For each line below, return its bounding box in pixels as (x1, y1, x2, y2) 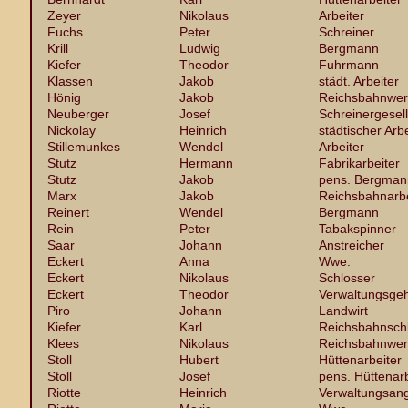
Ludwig (179, 41, 220, 56)
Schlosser (319, 270, 375, 285)
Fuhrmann (319, 57, 379, 72)
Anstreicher (319, 238, 384, 252)
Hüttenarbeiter (319, 352, 402, 367)
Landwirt (319, 303, 368, 318)
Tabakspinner (319, 221, 396, 236)
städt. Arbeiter (319, 74, 399, 88)
